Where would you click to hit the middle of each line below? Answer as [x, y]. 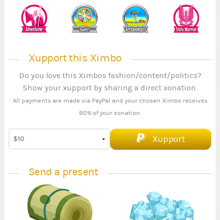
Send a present [63, 172]
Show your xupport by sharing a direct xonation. [110, 88]
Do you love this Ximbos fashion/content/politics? [110, 75]
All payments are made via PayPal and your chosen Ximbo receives [110, 100]
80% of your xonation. [110, 113]
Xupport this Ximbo [75, 58]
